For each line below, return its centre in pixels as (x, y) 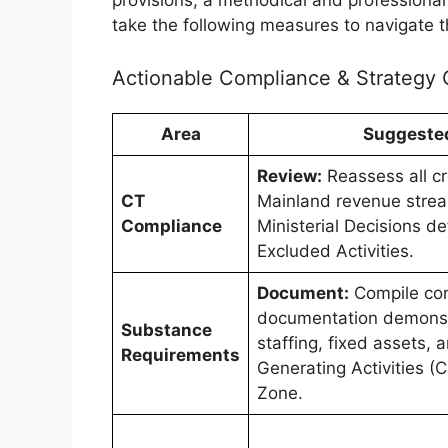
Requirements (180, 355)
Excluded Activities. (335, 251)
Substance (166, 330)
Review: (289, 176)
